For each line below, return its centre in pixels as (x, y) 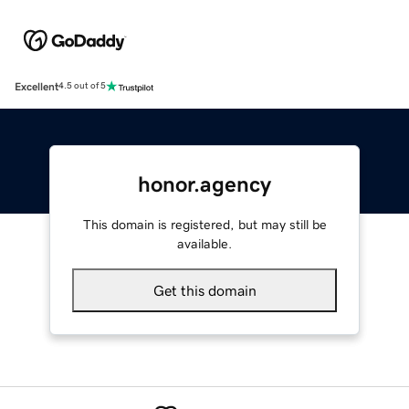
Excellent (37, 86)
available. (204, 243)
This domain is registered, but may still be (204, 224)
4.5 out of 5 (82, 86)
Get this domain (204, 290)
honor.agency (204, 184)
